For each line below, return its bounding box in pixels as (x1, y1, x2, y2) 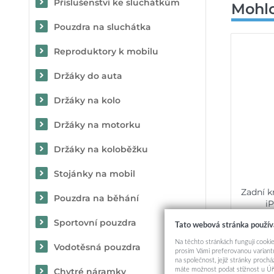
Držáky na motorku (54, 119, 141, 130)
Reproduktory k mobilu (54, 46, 158, 57)
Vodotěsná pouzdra (54, 242, 141, 253)
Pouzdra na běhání (54, 193, 139, 204)
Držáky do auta (54, 70, 122, 81)
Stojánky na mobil (54, 168, 135, 179)
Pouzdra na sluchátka (54, 21, 151, 32)
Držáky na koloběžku (54, 144, 148, 155)
